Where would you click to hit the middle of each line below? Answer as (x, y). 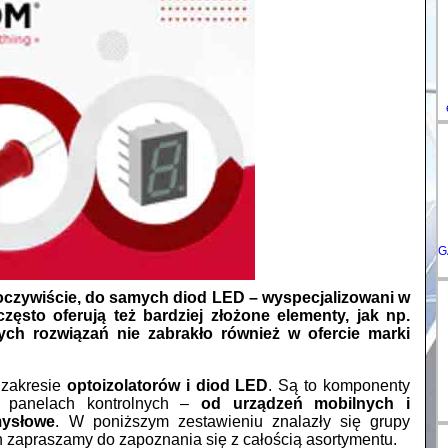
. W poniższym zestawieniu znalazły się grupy (233, 422)
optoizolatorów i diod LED (167, 386)
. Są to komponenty (339, 386)
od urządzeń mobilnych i (305, 404)
